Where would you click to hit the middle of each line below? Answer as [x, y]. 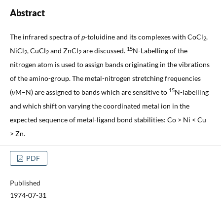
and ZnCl [63, 50]
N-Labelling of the [160, 50]
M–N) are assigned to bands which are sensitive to [92, 92]
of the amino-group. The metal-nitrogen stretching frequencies [105, 78]
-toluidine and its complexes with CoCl [144, 37]
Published [25, 183]
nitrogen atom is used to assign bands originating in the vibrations [110, 64]
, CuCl [36, 50]
